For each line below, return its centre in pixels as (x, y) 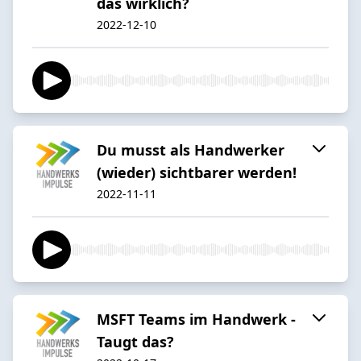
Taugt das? (135, 341)
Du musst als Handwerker (191, 149)
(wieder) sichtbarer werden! (197, 172)
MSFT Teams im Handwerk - (196, 319)
